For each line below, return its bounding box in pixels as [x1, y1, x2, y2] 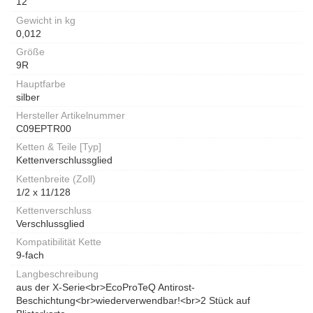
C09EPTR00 [16, 122, 71, 134]
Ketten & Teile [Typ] [16, 141, 101, 153]
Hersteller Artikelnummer [16, 109, 125, 121]
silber [16, 91, 40, 103]
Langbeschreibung [16, 268, 99, 279]
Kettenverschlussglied [16, 154, 112, 166]
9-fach [16, 249, 44, 261]
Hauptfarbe [16, 78, 66, 89]
